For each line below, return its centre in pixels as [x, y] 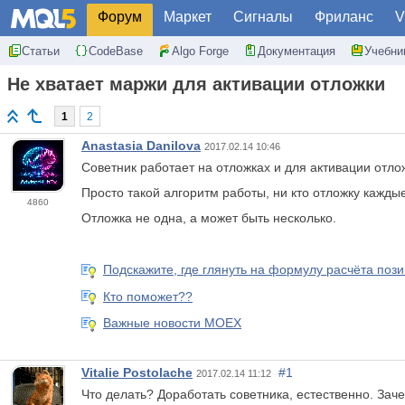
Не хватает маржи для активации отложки [196, 84]
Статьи [41, 51]
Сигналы [263, 17]
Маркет [188, 17]
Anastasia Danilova [141, 146]
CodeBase [116, 51]
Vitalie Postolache [137, 372]
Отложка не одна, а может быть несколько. [211, 218]
